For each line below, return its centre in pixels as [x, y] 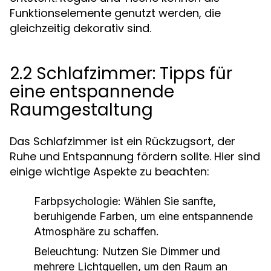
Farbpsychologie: [77, 201]
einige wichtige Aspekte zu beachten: [109, 171]
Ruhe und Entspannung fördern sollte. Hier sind [135, 156]
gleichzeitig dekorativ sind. [80, 28]
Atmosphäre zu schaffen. [96, 231]
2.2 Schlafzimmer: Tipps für [121, 73]
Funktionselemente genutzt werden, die [115, 13]
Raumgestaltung [81, 110]
